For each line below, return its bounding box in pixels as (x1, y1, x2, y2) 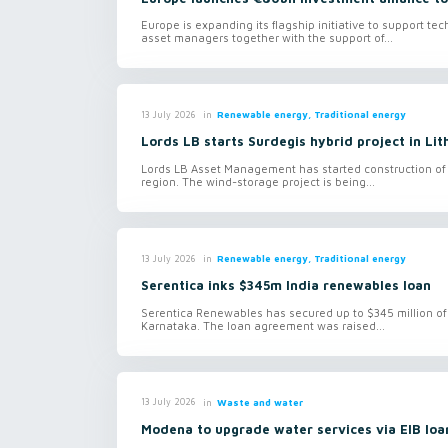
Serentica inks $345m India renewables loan (141, 278, 431, 294)
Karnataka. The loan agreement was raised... (141, 318, 385, 332)
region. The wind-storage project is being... (141, 175, 375, 189)
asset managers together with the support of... (141, 31, 393, 45)
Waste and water (216, 396, 303, 408)
